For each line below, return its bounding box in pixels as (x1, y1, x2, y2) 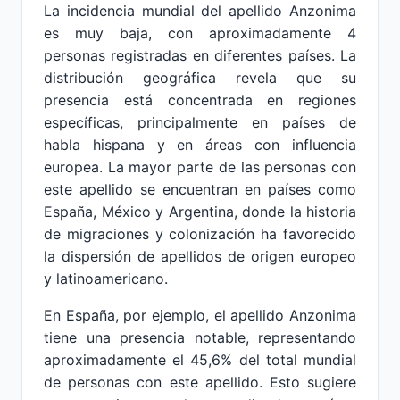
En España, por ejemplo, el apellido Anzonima (44, 306, 356, 324)
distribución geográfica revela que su (44, 69, 356, 87)
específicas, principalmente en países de (44, 113, 356, 131)
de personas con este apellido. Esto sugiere (44, 373, 356, 391)
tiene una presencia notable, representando (44, 329, 356, 346)
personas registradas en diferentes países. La (44, 46, 356, 64)
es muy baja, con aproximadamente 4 (44, 24, 356, 42)
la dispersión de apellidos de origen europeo (44, 247, 356, 265)
